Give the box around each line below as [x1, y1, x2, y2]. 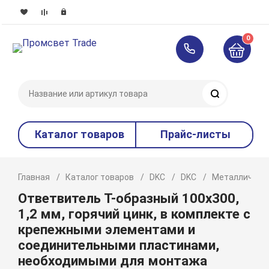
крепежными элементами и [18, 222, 196, 237]
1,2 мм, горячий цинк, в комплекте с [18, 206, 251, 222]
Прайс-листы [160, 128, 231, 141]
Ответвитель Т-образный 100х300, [18, 190, 240, 206]
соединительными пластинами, [18, 237, 220, 253]
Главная [18, 172, 50, 182]
